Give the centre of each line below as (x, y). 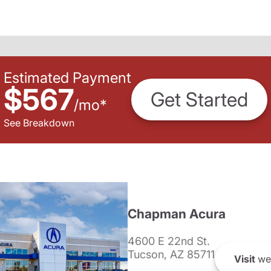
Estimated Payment (67, 77)
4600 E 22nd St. (168, 241)
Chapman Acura (176, 214)
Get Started (199, 100)
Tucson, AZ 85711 (171, 254)
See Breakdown (39, 122)
